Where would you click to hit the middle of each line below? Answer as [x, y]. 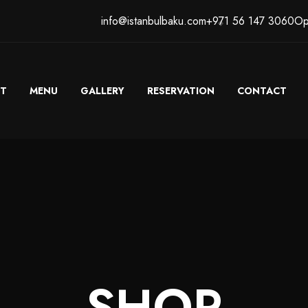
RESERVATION [181, 90]
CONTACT [262, 90]
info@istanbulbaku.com [154, 21]
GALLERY [102, 90]
